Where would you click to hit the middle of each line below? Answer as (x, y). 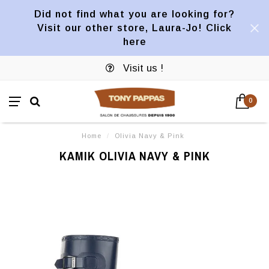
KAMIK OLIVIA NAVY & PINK (134, 156)
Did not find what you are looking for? (134, 14)
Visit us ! (142, 68)
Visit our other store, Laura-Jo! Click (134, 28)
